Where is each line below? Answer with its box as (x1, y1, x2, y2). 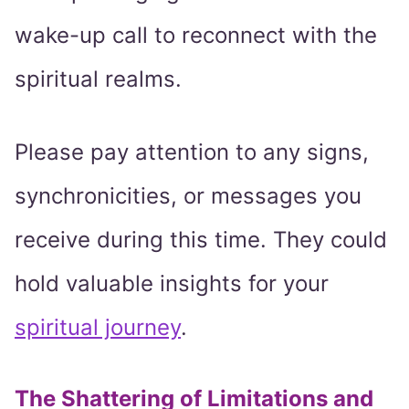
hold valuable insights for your (15, 270, 329, 298)
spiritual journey (15, 314, 181, 341)
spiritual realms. (15, 66, 182, 93)
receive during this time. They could (15, 226, 387, 254)
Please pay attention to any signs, (15, 139, 369, 166)
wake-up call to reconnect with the (15, 22, 377, 49)
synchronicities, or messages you (15, 183, 362, 210)
